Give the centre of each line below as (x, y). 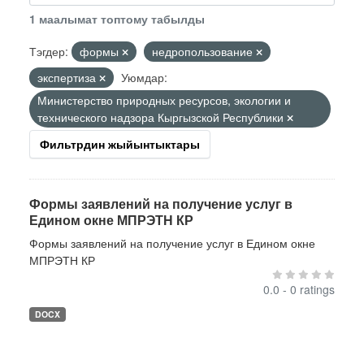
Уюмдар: (144, 77)
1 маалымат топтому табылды (117, 19)
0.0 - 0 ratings (299, 289)
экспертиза (68, 77)
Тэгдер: (49, 51)
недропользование (204, 51)
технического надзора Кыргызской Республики (162, 117)
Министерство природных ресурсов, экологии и (164, 100)
